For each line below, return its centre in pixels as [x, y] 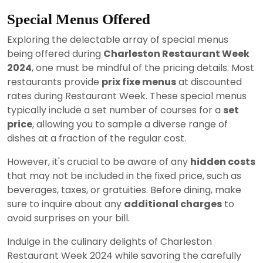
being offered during [55, 54]
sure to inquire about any [65, 204]
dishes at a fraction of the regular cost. [97, 138]
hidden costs [223, 162]
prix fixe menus [139, 82]
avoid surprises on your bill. [68, 218]
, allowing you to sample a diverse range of [130, 124]
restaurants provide [54, 82]
